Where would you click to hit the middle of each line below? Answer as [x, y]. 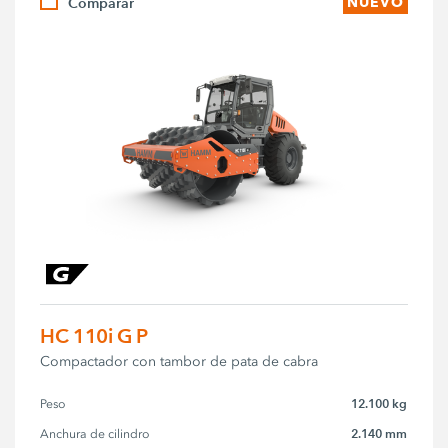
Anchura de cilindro [95, 433]
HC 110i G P [94, 335]
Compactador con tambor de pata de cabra [179, 361]
